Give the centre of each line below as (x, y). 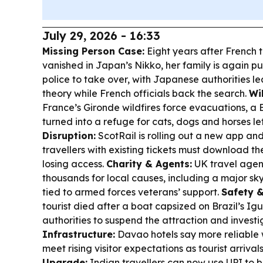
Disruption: (69, 136)
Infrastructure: (79, 234)
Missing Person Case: (93, 51)
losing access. (74, 164)
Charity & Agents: (149, 164)
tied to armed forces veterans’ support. (132, 192)
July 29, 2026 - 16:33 (101, 36)
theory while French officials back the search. (146, 93)
